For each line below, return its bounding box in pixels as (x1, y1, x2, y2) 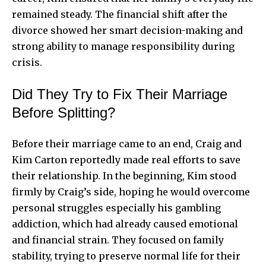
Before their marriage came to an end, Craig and (12, 137, 242, 150)
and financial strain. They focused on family (12, 233, 224, 246)
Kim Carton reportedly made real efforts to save (12, 153, 240, 166)
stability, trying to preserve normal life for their (12, 249, 240, 262)
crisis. (12, 56, 42, 68)
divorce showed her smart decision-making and (12, 24, 243, 36)
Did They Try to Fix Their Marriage (12, 85, 227, 102)
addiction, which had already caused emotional (12, 217, 238, 230)
